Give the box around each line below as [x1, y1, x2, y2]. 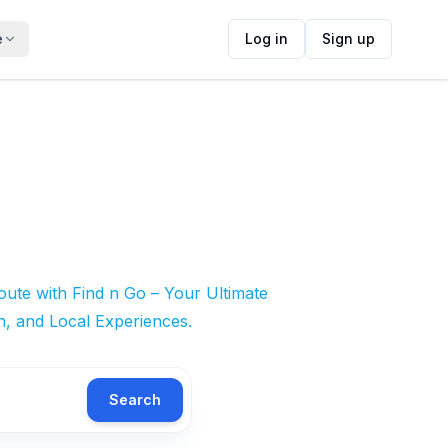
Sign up [322, 29, 375, 47]
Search [109, 391, 161, 408]
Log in [245, 29, 288, 47]
